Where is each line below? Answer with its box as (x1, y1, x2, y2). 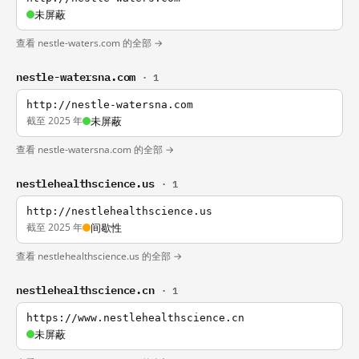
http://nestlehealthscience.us (26, 205, 212, 217)
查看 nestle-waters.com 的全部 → (16, 36, 163, 50)
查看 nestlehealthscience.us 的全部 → (16, 249, 182, 263)
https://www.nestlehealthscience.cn (26, 312, 244, 324)
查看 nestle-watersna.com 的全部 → (16, 143, 174, 156)
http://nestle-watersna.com (26, 99, 193, 111)
